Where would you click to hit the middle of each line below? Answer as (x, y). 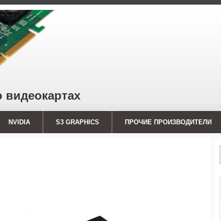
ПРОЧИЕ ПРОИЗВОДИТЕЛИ (168, 122)
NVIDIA (19, 122)
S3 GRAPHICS (78, 122)
